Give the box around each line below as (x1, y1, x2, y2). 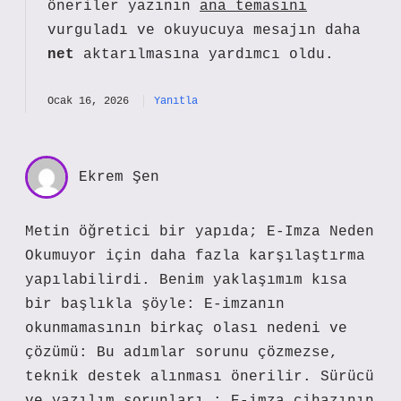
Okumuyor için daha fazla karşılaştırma (25, 248, 365, 264)
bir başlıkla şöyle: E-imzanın (25, 296, 285, 312)
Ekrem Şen (79, 169, 159, 185)
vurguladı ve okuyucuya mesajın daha (47, 22, 361, 38)
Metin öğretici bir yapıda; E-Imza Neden (25, 224, 374, 240)
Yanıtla (154, 95, 198, 107)
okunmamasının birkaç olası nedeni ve (25, 320, 347, 337)
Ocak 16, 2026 (47, 95, 129, 107)
